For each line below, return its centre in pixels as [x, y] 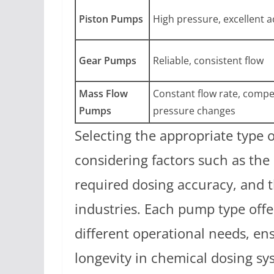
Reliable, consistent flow [208, 60]
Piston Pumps [111, 19]
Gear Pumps [108, 60]
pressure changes [194, 110]
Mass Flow [103, 93]
